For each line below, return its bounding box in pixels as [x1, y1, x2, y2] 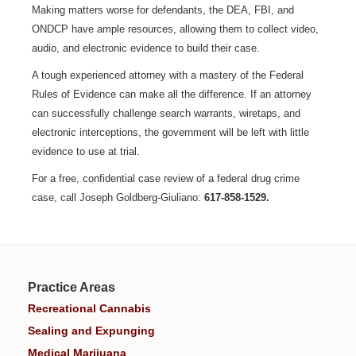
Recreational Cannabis [28, 302, 151, 315]
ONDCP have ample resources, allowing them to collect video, [32, 23, 319, 35]
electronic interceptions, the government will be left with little [32, 126, 309, 138]
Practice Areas [28, 281, 115, 294]
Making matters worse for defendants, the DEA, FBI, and [32, 4, 294, 16]
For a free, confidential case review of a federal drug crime [32, 172, 300, 184]
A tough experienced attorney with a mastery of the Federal [32, 69, 304, 81]
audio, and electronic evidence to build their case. [32, 42, 260, 54]
